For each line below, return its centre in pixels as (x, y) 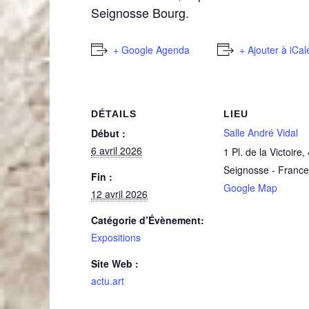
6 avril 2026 (117, 150)
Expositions (116, 237)
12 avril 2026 (119, 194)
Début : (108, 133)
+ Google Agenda (151, 50)
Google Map (250, 188)
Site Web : (115, 263)
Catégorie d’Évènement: (148, 220)
